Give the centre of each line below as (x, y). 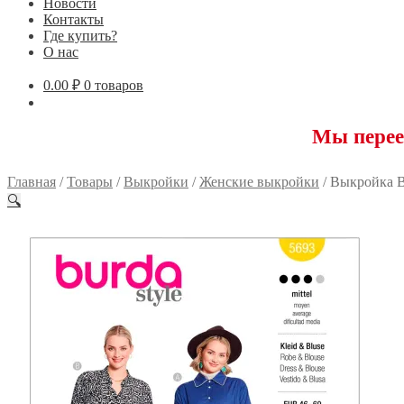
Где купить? (80, 35)
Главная (32, 181)
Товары (90, 181)
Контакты (73, 19)
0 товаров (114, 85)
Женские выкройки (259, 181)
